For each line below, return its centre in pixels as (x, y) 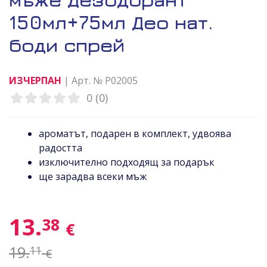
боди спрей (67, 45)
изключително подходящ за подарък (127, 162)
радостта (60, 148)
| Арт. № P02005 (100, 80)
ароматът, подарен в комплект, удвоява (135, 133)
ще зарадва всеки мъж (93, 176)
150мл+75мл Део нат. (111, 22)
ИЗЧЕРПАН (35, 80)
